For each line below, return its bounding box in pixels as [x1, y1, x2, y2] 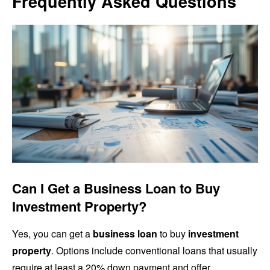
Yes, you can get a [12, 227, 93, 241]
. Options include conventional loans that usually [51, 243, 257, 258]
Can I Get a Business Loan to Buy [12, 178, 220, 198]
